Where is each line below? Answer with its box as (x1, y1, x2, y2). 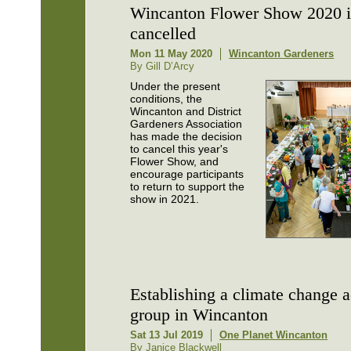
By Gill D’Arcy (130, 60, 195, 72)
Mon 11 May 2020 (130, 48, 213, 60)
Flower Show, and (130, 155, 219, 168)
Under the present (130, 80, 221, 92)
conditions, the (130, 92, 203, 105)
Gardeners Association (130, 118, 243, 130)
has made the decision (130, 130, 243, 143)
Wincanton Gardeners (229, 48, 335, 60)
